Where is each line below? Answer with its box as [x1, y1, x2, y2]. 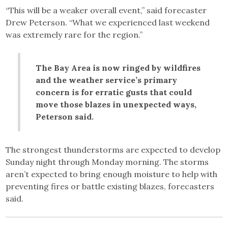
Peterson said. [36, 111, 94, 122]
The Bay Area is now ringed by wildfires [36, 63, 201, 73]
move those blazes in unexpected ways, [36, 99, 197, 110]
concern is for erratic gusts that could [36, 87, 192, 98]
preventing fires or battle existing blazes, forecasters [6, 181, 215, 192]
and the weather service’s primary [36, 75, 178, 85]
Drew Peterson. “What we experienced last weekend [6, 17, 210, 28]
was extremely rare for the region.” [6, 30, 143, 40]
